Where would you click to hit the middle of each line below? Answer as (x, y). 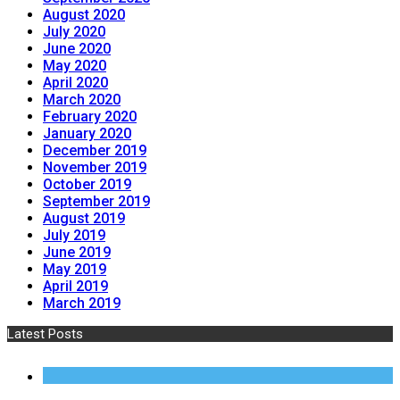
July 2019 (74, 236)
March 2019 (82, 304)
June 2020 (77, 49)
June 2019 (77, 253)
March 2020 (82, 100)
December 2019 (95, 151)
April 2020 (75, 83)
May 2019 (75, 270)
